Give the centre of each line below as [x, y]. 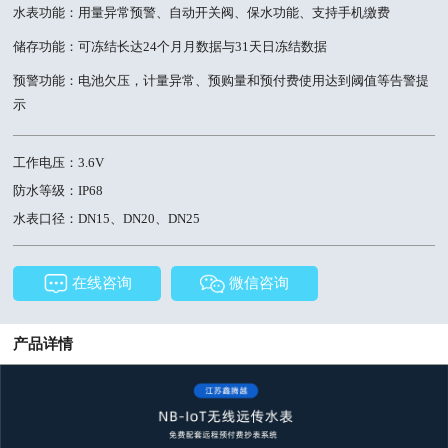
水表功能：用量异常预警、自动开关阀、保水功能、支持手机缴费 [202, 13]
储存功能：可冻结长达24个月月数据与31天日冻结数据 [170, 47]
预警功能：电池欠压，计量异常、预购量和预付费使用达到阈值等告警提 [221, 81]
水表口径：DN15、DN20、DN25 [107, 218]
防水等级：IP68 [58, 190]
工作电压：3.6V [59, 162]
